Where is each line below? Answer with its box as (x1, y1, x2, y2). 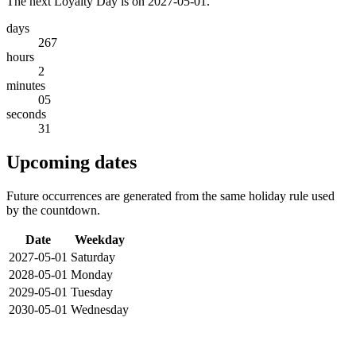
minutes (6, 78, 45, 92)
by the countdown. (6, 203, 100, 217)
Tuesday (71, 284, 113, 299)
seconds (6, 106, 46, 121)
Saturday (71, 250, 115, 264)
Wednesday (71, 302, 129, 316)
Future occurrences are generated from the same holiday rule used (6, 188, 335, 203)
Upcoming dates (6, 151, 137, 172)
